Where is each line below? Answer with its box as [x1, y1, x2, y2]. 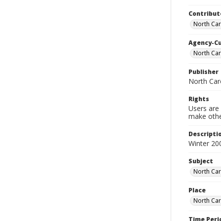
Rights [188, 95, 209, 103]
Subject [188, 157, 213, 165]
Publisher [188, 68, 219, 76]
